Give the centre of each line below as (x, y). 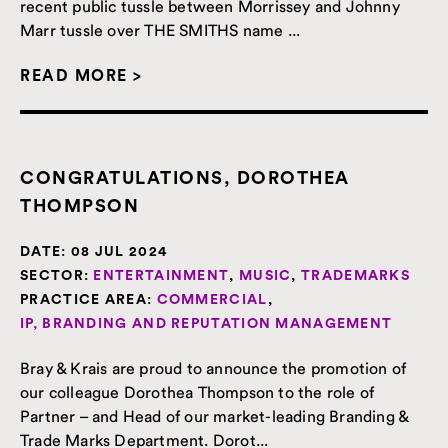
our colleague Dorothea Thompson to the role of (197, 391)
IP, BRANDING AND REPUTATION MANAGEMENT (206, 323)
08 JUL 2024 (117, 251)
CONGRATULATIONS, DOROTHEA (185, 177)
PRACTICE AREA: (86, 299)
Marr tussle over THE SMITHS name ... (160, 29)
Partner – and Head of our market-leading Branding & (214, 415)
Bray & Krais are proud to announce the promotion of (213, 367)
